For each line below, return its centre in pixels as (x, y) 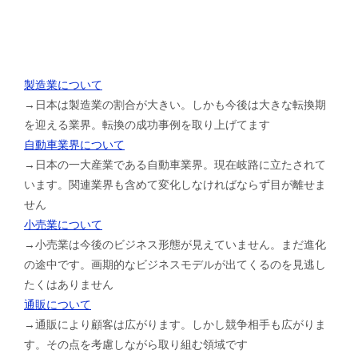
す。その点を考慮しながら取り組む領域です (136, 344)
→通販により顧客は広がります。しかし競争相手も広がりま (175, 324)
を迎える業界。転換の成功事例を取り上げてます (147, 124)
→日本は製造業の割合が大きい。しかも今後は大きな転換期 (175, 104)
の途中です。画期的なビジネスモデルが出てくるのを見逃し (175, 264)
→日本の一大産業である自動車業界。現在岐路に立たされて (175, 164)
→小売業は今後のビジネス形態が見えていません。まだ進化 (175, 244)
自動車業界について (74, 144)
